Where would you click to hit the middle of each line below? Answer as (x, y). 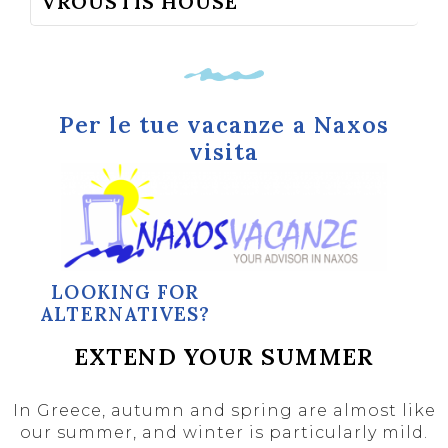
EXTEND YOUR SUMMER (224, 357)
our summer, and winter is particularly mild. (224, 433)
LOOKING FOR (125, 292)
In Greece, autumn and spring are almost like (224, 411)
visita (224, 152)
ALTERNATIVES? (125, 314)
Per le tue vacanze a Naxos (224, 125)
